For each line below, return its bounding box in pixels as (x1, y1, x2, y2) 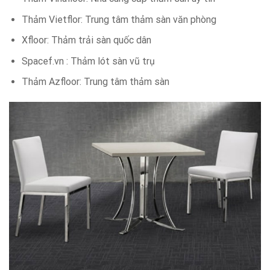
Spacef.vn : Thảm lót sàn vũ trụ (21, 55, 155, 67)
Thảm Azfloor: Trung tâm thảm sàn (21, 76, 169, 88)
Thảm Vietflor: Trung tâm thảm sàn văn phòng (21, 13, 216, 25)
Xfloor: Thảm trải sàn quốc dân (21, 34, 151, 46)
